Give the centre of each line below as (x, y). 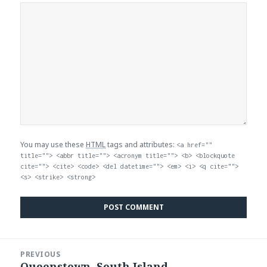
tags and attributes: (141, 144)
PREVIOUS (41, 254)
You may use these (53, 144)
